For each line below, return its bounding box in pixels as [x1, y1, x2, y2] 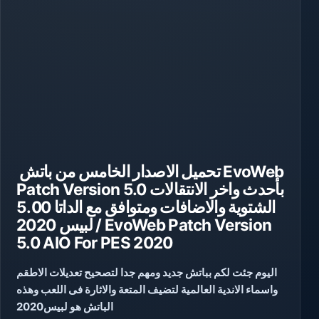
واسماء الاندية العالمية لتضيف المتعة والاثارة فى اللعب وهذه [16, 283, 278, 297]
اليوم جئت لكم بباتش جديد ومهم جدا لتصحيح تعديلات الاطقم [16, 266, 277, 280]
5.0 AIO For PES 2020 [16, 232, 173, 252]
